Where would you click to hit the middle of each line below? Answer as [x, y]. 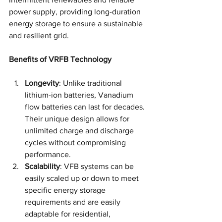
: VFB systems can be [98, 166]
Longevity [42, 83]
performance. [48, 154]
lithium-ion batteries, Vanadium [80, 95]
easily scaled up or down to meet [83, 178]
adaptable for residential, [69, 214]
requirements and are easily [74, 202]
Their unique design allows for [78, 118]
